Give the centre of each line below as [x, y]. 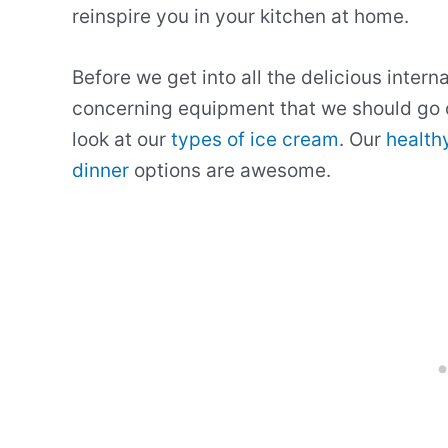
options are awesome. [230, 171]
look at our [121, 140]
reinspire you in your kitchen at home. [240, 16]
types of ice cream [255, 140]
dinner [100, 171]
